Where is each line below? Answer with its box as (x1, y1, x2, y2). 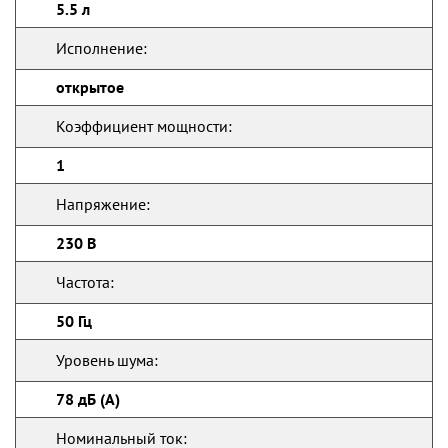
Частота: (56, 272, 114, 292)
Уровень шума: (56, 350, 158, 370)
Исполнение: (56, 38, 147, 58)
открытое (56, 77, 124, 97)
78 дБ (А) (56, 389, 120, 409)
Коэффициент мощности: (56, 116, 232, 136)
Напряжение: (56, 194, 150, 214)
